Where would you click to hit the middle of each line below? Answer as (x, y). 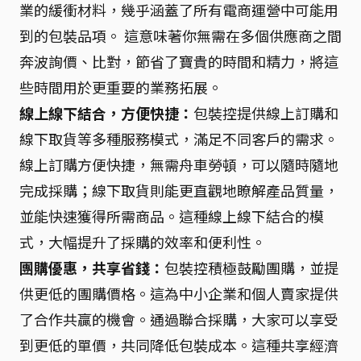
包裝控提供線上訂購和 (266, 113)
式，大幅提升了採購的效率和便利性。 (143, 242)
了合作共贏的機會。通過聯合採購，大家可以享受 (179, 319)
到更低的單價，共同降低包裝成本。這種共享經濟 (179, 345)
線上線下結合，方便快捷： (106, 113)
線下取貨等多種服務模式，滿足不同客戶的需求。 (179, 139)
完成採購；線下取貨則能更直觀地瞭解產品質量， (179, 190)
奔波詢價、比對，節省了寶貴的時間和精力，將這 (179, 61)
